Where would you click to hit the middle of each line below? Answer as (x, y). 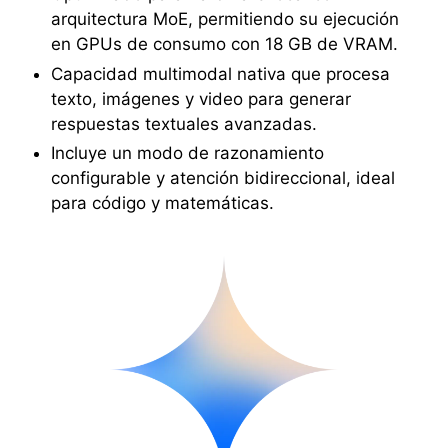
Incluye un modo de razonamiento (187, 153)
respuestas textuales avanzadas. (183, 123)
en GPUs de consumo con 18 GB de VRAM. (224, 43)
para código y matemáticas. (162, 203)
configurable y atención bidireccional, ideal (222, 178)
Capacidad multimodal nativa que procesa (220, 73)
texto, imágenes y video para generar (200, 98)
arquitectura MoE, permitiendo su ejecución (224, 18)
